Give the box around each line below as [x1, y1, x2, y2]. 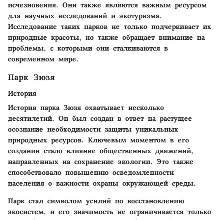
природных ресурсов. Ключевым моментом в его [8, 135, 189, 144]
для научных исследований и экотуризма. [8, 11, 162, 21]
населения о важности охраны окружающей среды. [8, 178, 196, 188]
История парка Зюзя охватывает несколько [8, 103, 164, 112]
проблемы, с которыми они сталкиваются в [8, 44, 168, 53]
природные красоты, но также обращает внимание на [8, 33, 205, 42]
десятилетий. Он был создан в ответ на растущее [8, 113, 192, 123]
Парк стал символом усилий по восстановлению [8, 196, 184, 205]
